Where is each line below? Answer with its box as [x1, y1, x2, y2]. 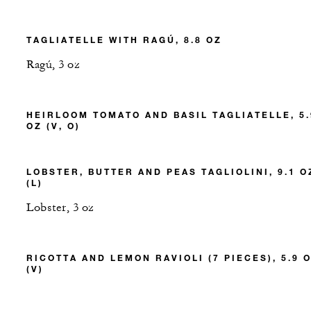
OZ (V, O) [26, 120, 81, 132]
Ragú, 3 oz [26, 58, 80, 72]
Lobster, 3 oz [26, 201, 94, 215]
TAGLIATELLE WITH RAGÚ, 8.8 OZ [26, 34, 222, 46]
